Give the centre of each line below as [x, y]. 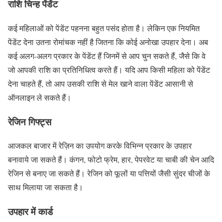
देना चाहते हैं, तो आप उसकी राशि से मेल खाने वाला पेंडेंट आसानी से [101, 83]
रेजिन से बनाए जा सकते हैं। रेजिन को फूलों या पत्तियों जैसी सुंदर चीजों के [109, 173]
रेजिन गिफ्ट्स [30, 121]
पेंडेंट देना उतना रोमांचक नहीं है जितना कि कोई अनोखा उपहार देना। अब [108, 42]
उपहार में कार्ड [30, 211]
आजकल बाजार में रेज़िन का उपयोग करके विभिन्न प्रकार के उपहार [100, 146]
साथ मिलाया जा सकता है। [46, 187]
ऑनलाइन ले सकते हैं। [40, 97]
